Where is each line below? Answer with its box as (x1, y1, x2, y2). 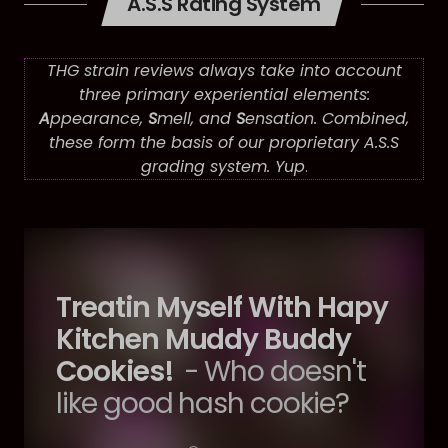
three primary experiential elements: (78, 83, 370, 106)
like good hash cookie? (56, 384, 349, 423)
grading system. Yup (140, 155, 305, 178)
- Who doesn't (177, 352, 366, 391)
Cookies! (56, 352, 174, 391)
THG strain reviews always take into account (46, 59, 402, 82)
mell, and (157, 107, 236, 130)
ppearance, (50, 107, 148, 130)
